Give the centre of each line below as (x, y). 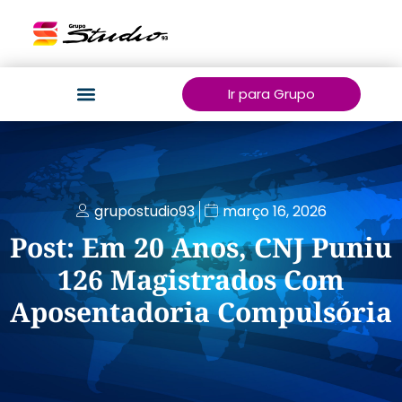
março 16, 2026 (274, 211)
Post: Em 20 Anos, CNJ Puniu (201, 247)
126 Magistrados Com (201, 280)
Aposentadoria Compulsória (201, 312)
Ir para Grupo (271, 94)
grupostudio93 (144, 211)
